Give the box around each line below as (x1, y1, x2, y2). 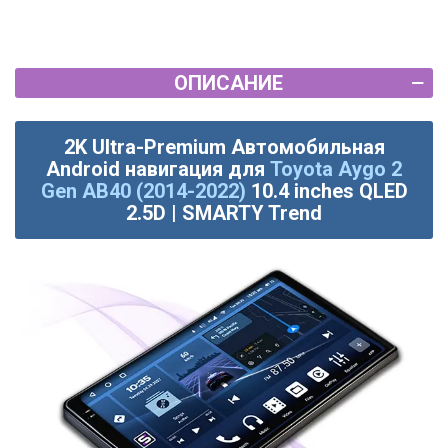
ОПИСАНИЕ (173, 71, 283, 96)
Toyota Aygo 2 (270, 157, 402, 182)
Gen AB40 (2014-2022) (40, 179, 246, 204)
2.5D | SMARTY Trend (126, 201, 322, 226)
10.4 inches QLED (250, 179, 408, 204)
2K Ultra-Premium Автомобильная (63, 135, 385, 160)
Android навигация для (46, 157, 270, 182)
